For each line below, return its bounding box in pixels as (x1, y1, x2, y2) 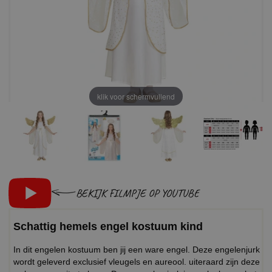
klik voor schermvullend (97, 90, 175, 101)
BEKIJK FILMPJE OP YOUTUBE (76, 186, 200, 200)
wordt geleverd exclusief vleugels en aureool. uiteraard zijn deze (13, 257, 260, 267)
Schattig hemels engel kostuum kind (13, 220, 203, 233)
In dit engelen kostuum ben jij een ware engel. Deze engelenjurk (13, 245, 260, 255)
